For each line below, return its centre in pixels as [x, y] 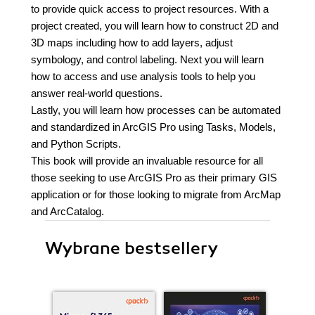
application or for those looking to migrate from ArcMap [156, 194]
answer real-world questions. [97, 93]
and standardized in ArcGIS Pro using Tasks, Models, [153, 127]
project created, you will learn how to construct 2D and [155, 26]
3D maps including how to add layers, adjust [132, 43]
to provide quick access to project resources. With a [150, 9]
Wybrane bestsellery [131, 248]
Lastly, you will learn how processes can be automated [156, 110]
